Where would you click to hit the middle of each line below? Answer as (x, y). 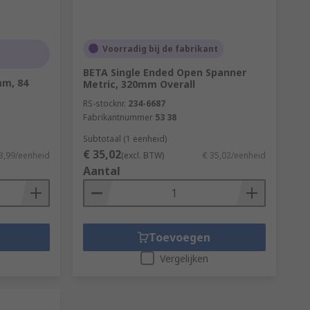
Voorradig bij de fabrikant (160, 48)
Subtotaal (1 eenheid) (125, 138)
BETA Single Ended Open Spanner (164, 72)
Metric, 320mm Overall (139, 84)
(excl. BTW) (142, 155)
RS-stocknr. (104, 103)
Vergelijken (184, 258)
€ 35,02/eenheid (234, 155)
